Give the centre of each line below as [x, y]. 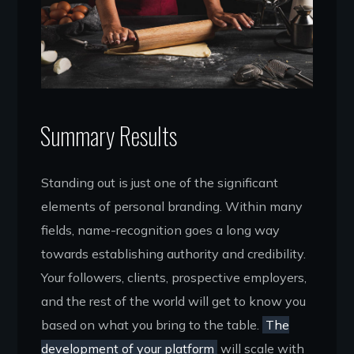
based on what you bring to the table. [152, 324]
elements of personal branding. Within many [172, 206]
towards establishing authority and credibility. [174, 253]
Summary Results [108, 135]
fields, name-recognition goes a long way [161, 230]
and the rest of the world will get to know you [174, 301]
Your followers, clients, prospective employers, [174, 277]
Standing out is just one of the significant [160, 182]
